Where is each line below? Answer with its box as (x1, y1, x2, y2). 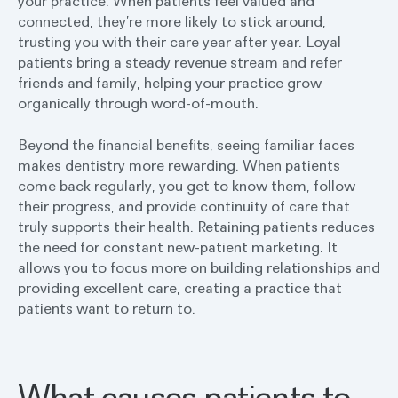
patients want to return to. (18, 298, 195, 318)
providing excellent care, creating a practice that (18, 278, 342, 298)
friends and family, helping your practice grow (18, 73, 322, 92)
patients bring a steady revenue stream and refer (18, 52, 342, 72)
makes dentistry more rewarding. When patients (18, 155, 340, 175)
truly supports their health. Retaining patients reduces (18, 217, 375, 236)
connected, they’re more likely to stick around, (18, 12, 326, 31)
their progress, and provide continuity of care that (18, 196, 350, 216)
